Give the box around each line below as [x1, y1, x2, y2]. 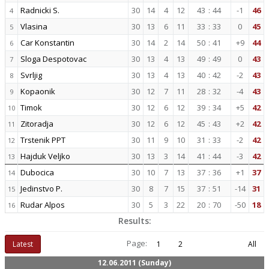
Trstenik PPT [20, 134, 65, 145]
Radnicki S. [20, 5, 59, 16]
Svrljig [20, 70, 42, 80]
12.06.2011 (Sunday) [98, 258, 171, 268]
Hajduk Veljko [20, 151, 70, 162]
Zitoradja [20, 118, 53, 129]
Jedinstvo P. [20, 183, 62, 194]
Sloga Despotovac [20, 53, 86, 64]
